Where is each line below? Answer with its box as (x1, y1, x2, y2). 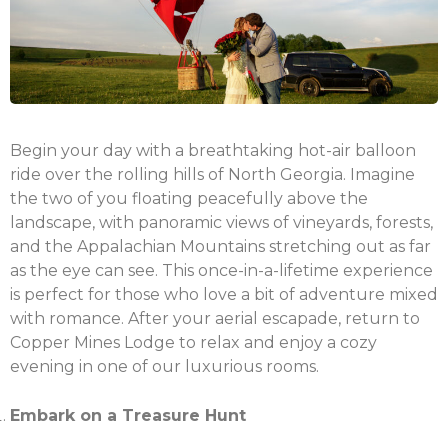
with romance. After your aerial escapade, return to (10, 308, 420, 328)
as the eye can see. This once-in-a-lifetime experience (10, 260, 433, 280)
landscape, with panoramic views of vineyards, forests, (10, 212, 433, 232)
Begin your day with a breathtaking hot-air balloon (10, 140, 416, 160)
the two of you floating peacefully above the (10, 188, 368, 208)
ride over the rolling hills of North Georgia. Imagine (10, 164, 415, 184)
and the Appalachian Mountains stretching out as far (10, 236, 431, 256)
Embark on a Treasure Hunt (10, 405, 246, 425)
